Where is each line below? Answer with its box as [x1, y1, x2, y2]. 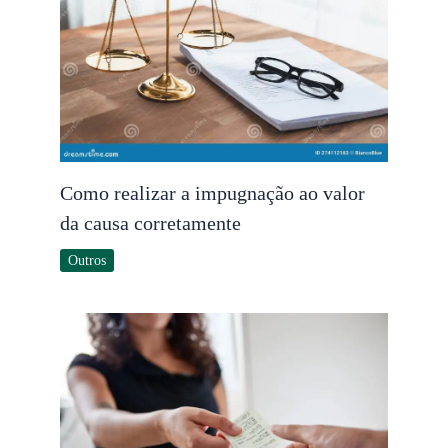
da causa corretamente [60, 211, 241, 234]
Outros [68, 252, 106, 268]
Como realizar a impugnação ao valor [60, 181, 365, 204]
